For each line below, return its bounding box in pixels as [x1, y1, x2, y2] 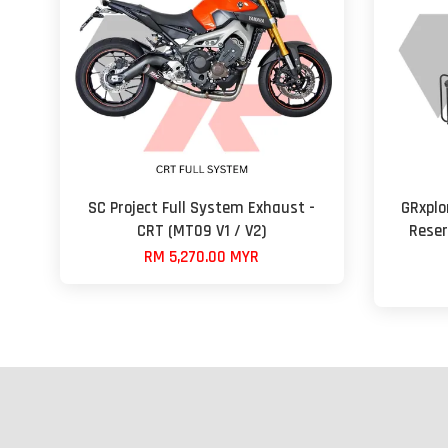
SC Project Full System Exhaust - [88, 197, 316, 219]
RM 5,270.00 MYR [144, 246, 260, 268]
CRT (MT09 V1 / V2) [136, 220, 267, 242]
